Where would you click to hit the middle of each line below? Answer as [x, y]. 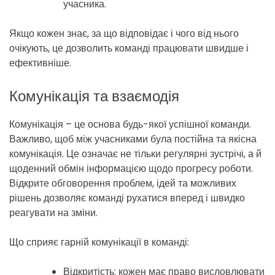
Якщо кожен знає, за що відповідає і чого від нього [124, 34]
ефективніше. [40, 63]
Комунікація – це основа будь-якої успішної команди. [130, 125]
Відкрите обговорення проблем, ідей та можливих [123, 184]
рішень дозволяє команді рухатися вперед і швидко [127, 198]
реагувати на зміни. [53, 213]
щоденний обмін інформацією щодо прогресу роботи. [131, 169]
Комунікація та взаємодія [94, 96]
